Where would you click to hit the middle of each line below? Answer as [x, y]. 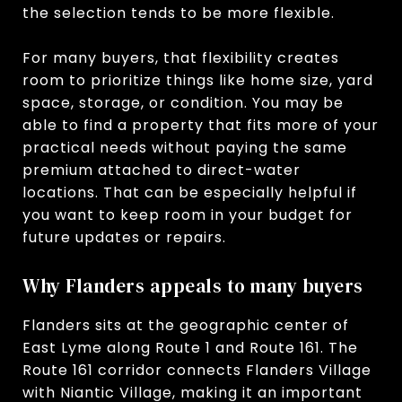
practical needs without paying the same [185, 147]
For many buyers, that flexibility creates [181, 57]
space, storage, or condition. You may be [183, 102]
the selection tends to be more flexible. [179, 13]
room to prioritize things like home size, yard [198, 80]
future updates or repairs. [124, 237]
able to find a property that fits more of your [201, 125]
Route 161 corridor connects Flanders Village [197, 370]
